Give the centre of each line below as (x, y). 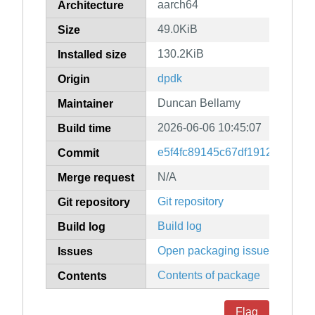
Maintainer (85, 104)
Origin (74, 79)
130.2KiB (181, 54)
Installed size (92, 55)
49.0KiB (178, 30)
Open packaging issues (216, 251)
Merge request (96, 178)
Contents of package (209, 276)
